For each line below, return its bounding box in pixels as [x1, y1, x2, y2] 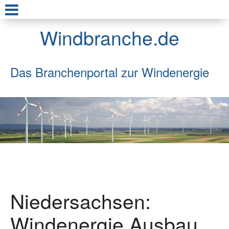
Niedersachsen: [10, 186, 151, 215]
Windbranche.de [39, 24, 179, 51]
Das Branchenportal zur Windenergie [10, 63, 209, 81]
